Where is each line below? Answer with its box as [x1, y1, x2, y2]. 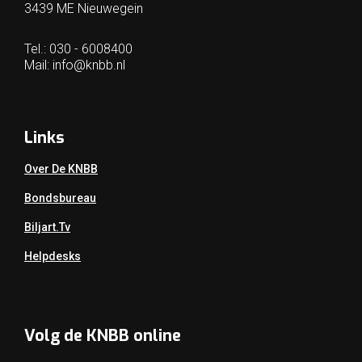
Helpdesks [24, 250, 81, 263]
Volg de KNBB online [24, 325, 181, 347]
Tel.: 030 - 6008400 [24, 41, 133, 57]
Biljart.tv [24, 221, 70, 234]
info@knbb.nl [53, 57, 125, 73]
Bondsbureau [24, 192, 96, 204]
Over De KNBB [24, 162, 98, 175]
